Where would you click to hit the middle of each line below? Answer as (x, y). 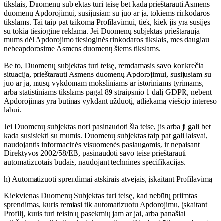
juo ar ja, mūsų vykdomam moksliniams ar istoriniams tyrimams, (104, 83)
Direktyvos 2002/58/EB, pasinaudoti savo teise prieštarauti (95, 153)
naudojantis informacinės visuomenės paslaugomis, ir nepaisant (102, 145)
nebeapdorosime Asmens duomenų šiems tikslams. (82, 49)
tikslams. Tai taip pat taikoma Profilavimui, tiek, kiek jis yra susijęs (107, 22)
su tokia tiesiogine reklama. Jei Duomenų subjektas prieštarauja (102, 31)
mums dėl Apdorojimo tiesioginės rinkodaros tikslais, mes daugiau (107, 40)
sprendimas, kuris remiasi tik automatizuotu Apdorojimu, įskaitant (106, 205)
